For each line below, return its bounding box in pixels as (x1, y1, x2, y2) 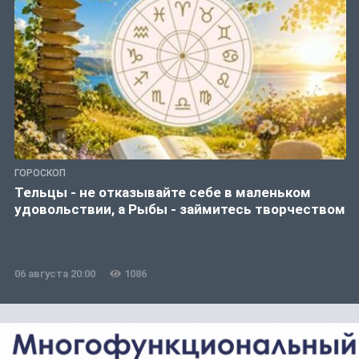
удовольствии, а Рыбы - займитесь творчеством (14, 201, 345, 218)
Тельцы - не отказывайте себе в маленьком (14, 184, 311, 201)
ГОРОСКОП (14, 167, 66, 179)
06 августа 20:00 (14, 268, 95, 280)
